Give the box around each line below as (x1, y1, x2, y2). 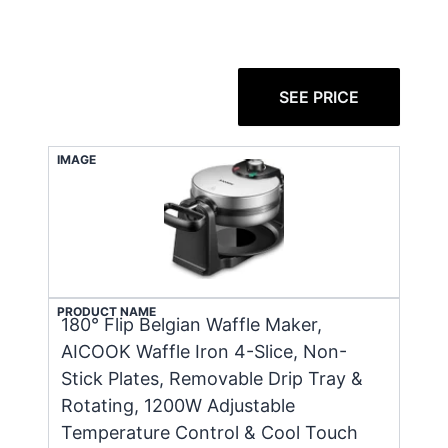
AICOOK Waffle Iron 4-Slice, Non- (61, 340, 347, 362)
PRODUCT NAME (57, 303, 156, 319)
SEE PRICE (278, 86, 359, 107)
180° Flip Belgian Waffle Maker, (61, 313, 322, 335)
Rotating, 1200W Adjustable (61, 394, 295, 416)
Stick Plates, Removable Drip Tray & (61, 367, 363, 389)
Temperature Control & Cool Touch (61, 421, 358, 443)
